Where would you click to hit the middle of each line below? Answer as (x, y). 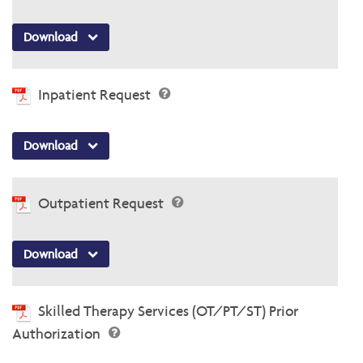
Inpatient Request (96, 94)
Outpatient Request (102, 203)
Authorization (58, 334)
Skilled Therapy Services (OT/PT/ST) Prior (168, 311)
